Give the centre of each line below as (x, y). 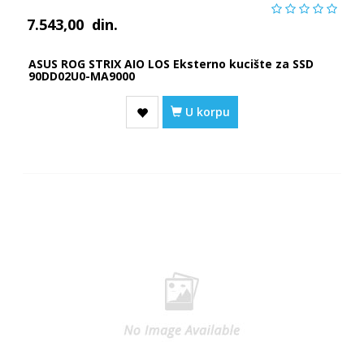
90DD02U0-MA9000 (81, 76)
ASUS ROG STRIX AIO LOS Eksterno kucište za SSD (171, 63)
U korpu (206, 111)
